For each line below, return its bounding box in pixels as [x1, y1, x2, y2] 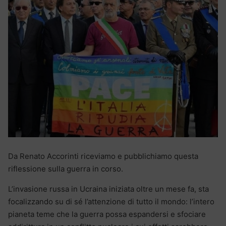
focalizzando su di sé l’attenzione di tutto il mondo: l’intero [8, 196, 214, 206]
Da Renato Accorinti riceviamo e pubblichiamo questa [8, 151, 198, 161]
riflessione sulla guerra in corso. [8, 163, 123, 174]
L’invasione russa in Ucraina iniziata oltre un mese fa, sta [8, 184, 209, 194]
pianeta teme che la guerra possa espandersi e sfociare [8, 209, 206, 219]
